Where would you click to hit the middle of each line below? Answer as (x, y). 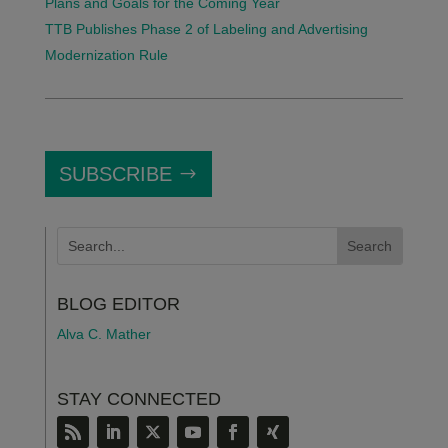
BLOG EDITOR (118, 304)
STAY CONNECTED (138, 399)
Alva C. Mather (103, 334)
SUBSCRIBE (115, 174)
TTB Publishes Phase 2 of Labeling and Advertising (206, 29)
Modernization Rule (106, 55)
